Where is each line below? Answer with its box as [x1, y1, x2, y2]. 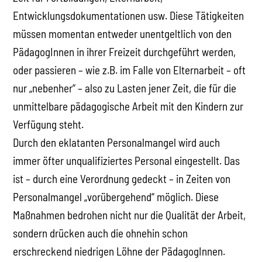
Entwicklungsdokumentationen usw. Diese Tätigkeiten [13, 8, 244, 22]
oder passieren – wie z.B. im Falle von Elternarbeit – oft [13, 63, 246, 77]
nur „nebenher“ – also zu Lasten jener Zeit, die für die [13, 81, 237, 95]
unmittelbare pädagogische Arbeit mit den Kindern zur [13, 99, 244, 113]
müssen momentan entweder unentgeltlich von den [13, 26, 232, 40]
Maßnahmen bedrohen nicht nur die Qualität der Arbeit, [13, 208, 246, 222]
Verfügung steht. [13, 117, 84, 131]
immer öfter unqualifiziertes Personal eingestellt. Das [13, 153, 240, 167]
